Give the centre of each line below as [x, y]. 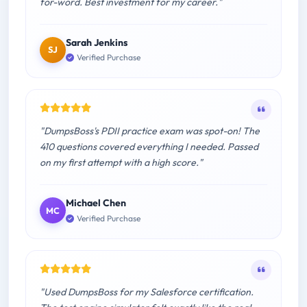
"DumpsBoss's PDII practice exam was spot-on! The [150, 131]
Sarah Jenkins [97, 43]
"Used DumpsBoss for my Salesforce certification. [147, 292]
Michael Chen [96, 203]
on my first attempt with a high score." [121, 163]
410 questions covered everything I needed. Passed [149, 147]
